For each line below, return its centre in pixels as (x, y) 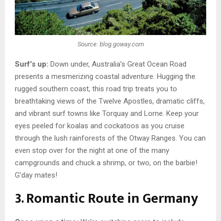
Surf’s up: (32, 64)
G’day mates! (36, 175)
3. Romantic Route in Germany (107, 199)
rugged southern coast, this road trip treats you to (96, 89)
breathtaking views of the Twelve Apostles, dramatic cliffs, (110, 101)
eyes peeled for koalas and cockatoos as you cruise (100, 126)
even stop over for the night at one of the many (92, 151)
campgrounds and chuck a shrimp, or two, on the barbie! (106, 163)
